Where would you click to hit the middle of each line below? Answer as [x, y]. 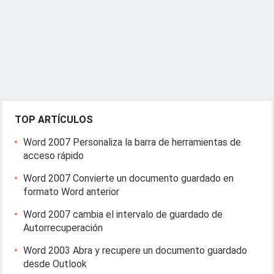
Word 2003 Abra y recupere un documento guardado [135, 251]
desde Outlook [55, 264]
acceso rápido [54, 156]
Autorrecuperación [63, 228]
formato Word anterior [72, 192]
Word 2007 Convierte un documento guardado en [129, 179]
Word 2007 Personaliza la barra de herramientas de [132, 143]
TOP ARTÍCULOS [54, 120]
